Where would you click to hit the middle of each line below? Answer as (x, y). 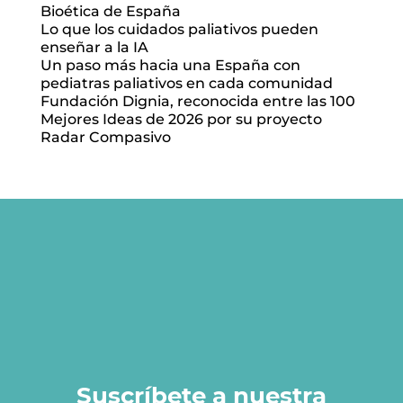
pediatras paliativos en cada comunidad (186, 83)
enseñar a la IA (94, 47)
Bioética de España (110, 11)
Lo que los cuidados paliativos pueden (179, 29)
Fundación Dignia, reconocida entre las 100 (197, 101)
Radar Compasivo (105, 137)
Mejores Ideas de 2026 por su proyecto (181, 119)
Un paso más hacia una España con (170, 65)
